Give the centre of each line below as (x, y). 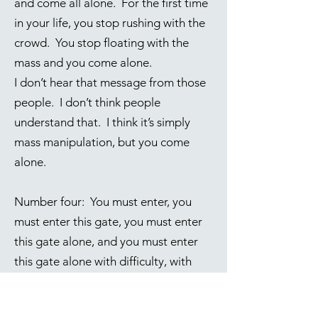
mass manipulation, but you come (102, 142)
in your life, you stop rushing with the (110, 23)
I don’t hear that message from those (110, 82)
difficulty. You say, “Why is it (88, 281)
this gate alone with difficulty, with (103, 261)
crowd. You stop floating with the (102, 43)
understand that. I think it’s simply (102, 122)
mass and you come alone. (83, 62)
